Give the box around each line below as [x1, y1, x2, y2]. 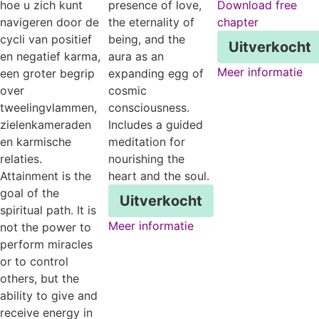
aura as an [108, 48, 164, 63]
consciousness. [108, 100, 190, 115]
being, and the [108, 31, 186, 46]
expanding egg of [108, 66, 204, 80]
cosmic [108, 83, 147, 98]
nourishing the [108, 151, 185, 166]
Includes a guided [108, 117, 204, 132]
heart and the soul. [108, 168, 210, 183]
